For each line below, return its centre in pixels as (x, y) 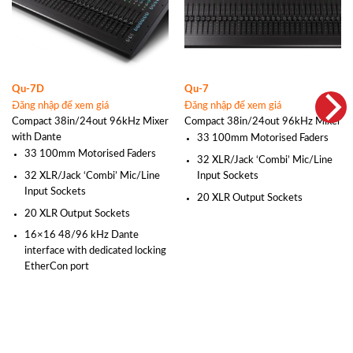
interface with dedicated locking (96, 251)
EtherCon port (57, 267)
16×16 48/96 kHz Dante (82, 235)
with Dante (36, 137)
